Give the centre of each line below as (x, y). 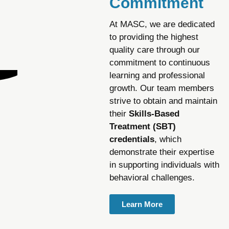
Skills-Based (154, 114)
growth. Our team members (162, 88)
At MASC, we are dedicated (162, 24)
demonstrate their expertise (162, 152)
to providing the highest (154, 37)
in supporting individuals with (164, 165)
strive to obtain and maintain (163, 101)
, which (168, 139)
